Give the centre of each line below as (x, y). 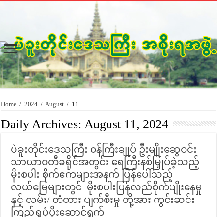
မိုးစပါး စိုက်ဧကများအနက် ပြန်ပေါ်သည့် (92, 175)
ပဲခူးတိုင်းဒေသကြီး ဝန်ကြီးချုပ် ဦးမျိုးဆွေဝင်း (104, 149)
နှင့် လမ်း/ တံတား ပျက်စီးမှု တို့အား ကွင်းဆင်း (103, 200)
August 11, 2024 (126, 124)
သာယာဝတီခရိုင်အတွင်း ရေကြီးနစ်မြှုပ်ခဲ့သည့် (105, 162)
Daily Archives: (43, 124)
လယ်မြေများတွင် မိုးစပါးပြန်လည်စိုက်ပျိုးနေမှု (107, 187)
